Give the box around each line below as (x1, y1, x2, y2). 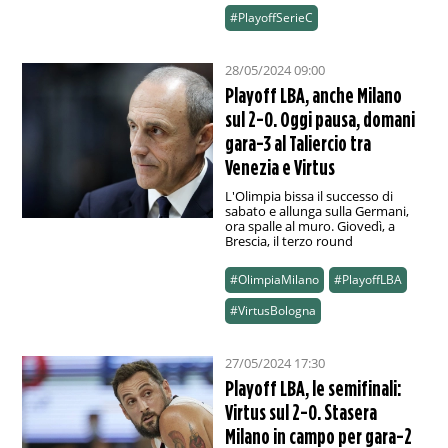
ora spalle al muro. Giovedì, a (224, 217, 395, 236)
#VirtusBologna (229, 302, 316, 320)
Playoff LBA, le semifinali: (224, 376, 402, 401)
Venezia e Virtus (224, 155, 335, 180)
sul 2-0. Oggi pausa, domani (224, 107, 415, 132)
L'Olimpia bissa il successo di (224, 187, 393, 206)
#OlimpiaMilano (229, 271, 319, 289)
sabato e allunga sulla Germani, (224, 202, 409, 221)
